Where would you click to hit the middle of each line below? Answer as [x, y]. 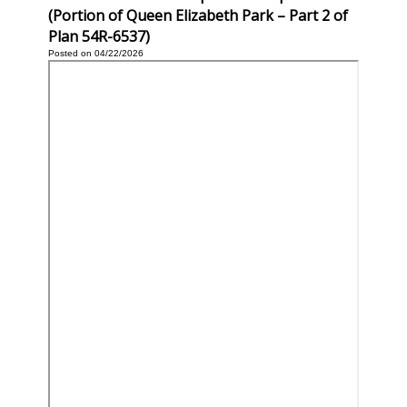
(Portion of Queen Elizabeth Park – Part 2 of [198, 15]
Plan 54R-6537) [99, 36]
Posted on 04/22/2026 [96, 53]
